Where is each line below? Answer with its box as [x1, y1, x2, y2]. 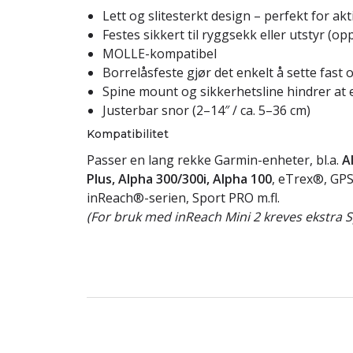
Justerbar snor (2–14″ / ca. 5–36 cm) [102, 102, 310, 119]
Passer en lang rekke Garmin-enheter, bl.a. [87, 151, 342, 169]
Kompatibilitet [87, 127, 169, 141]
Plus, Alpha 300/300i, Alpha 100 [87, 170, 272, 188]
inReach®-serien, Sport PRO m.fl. [87, 189, 280, 206]
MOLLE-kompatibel [102, 45, 217, 62]
